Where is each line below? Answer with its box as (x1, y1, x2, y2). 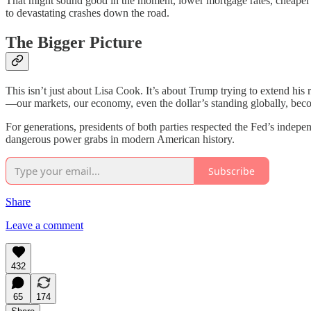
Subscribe (208, 164, 255, 178)
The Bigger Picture (6, 33, 142, 52)
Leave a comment (6, 219, 83, 232)
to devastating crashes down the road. (6, 7, 169, 19)
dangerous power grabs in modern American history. (6, 133, 235, 146)
